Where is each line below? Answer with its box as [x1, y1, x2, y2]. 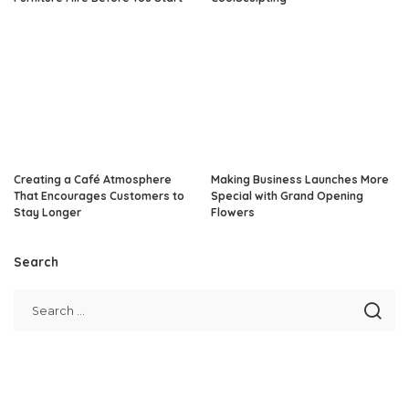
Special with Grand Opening [211, 189, 363, 204]
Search [14, 254, 58, 270]
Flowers [211, 205, 255, 220]
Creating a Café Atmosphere [14, 173, 172, 187]
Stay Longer [14, 205, 81, 220]
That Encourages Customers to [14, 189, 184, 204]
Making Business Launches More [211, 173, 389, 187]
